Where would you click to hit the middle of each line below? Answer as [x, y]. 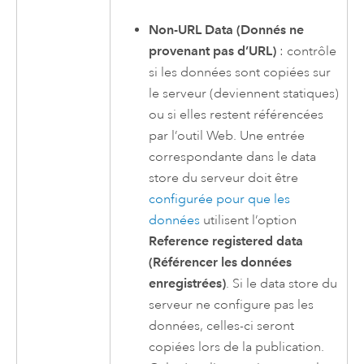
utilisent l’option [249, 220]
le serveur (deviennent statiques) [244, 93]
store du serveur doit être [224, 178]
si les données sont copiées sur [240, 72]
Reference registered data [226, 240]
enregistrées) [188, 283]
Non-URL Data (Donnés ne [227, 29]
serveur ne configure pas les [232, 304]
